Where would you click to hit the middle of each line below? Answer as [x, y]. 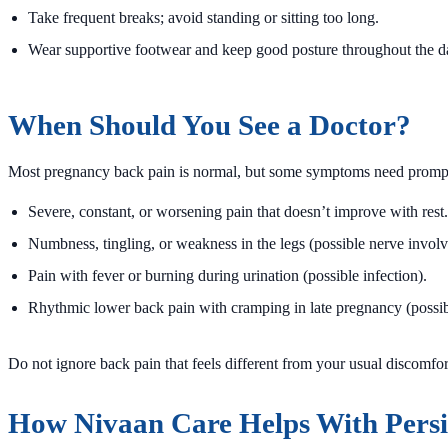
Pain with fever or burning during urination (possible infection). [227, 275]
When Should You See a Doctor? [209, 124]
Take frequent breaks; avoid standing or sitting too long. [203, 17]
